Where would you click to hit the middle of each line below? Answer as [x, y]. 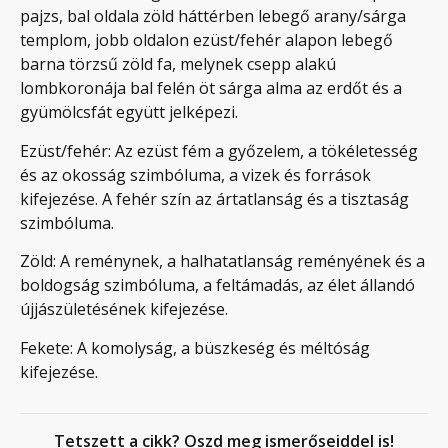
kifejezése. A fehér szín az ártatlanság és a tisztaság [214, 198]
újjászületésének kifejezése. [124, 309]
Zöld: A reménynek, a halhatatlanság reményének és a [222, 261]
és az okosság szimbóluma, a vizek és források [195, 174]
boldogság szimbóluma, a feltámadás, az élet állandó [217, 285]
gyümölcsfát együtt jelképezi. [129, 112]
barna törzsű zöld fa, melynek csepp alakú [178, 64]
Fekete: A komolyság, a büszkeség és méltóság [195, 347]
